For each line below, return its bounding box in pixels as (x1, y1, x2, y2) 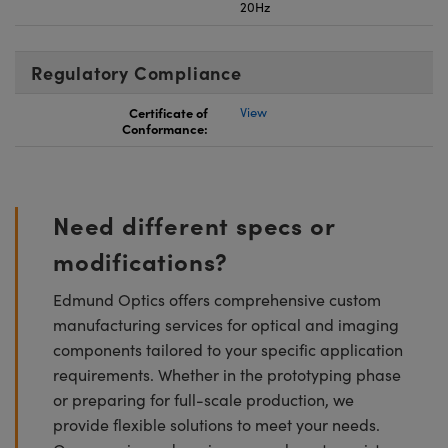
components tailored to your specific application (53, 338, 403, 360)
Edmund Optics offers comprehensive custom (53, 288, 381, 310)
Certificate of (129, 102, 208, 121)
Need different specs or (53, 207, 335, 241)
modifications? (53, 243, 229, 277)
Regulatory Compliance (31, 59, 242, 85)
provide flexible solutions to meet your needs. (53, 413, 380, 435)
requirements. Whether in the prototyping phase (53, 363, 401, 385)
